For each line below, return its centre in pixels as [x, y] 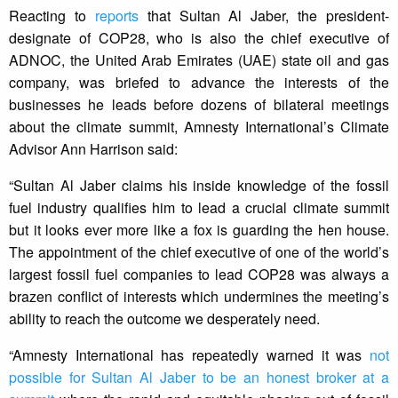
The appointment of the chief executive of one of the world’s [199, 252]
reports [116, 16]
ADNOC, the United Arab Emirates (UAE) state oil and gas [199, 60]
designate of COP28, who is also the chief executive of [199, 38]
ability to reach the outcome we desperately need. [164, 319]
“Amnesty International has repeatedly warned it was [189, 355]
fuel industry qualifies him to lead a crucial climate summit [199, 208]
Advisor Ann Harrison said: [93, 149]
